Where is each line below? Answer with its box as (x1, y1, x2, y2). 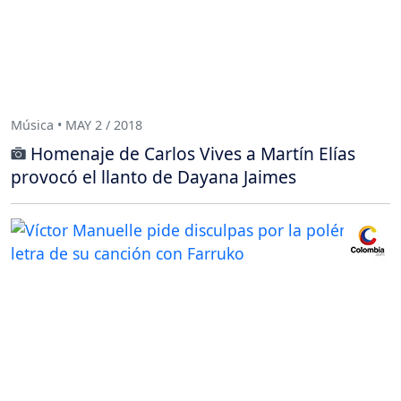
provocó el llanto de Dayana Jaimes (11, 164, 296, 189)
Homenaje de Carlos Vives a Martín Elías (30, 141, 355, 166)
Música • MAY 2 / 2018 (11, 116, 142, 134)
